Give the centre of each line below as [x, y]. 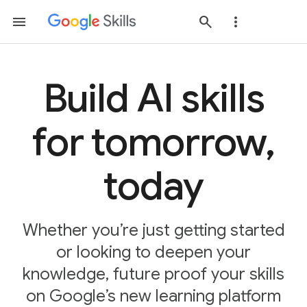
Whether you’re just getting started [153, 230]
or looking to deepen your [153, 252]
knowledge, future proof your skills [153, 274]
